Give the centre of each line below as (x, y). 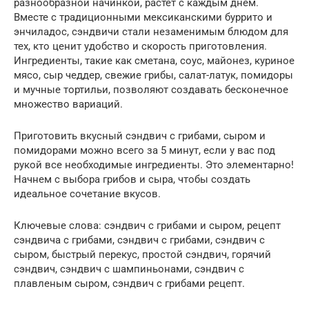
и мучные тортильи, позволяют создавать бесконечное (151, 90)
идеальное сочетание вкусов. (87, 194)
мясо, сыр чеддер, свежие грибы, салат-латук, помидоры (153, 75)
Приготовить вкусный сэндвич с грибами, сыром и (140, 136)
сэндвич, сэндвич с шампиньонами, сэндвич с (129, 269)
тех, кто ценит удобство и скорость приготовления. (140, 46)
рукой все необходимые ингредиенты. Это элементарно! (154, 165)
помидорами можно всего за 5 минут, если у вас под (144, 150)
